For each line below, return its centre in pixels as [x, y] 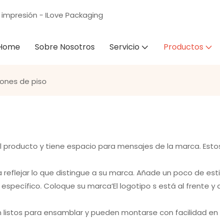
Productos [183, 47]
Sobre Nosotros [65, 47]
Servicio [124, 47]
